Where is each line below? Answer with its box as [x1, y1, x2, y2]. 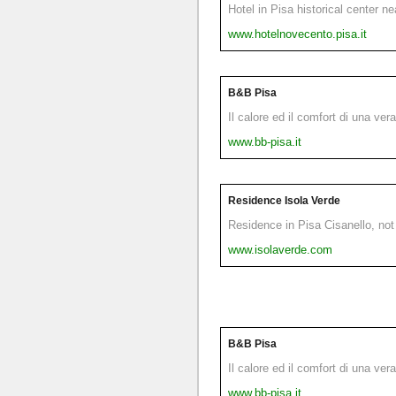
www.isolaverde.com [228, 242, 332, 256]
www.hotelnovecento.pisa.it [228, 27, 367, 41]
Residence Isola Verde [228, 194, 340, 207]
